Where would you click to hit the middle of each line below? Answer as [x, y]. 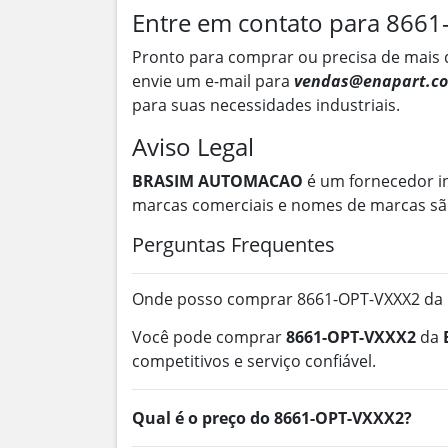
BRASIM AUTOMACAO [217, 181]
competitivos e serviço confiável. [254, 361]
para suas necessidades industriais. [266, 105]
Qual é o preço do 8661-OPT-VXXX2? [272, 418]
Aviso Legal [193, 146]
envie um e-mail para [213, 81]
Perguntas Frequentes [233, 244]
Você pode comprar [209, 337]
